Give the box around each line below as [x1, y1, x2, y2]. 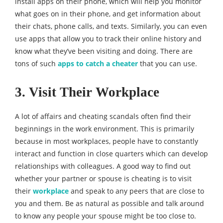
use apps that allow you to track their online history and [15, 34, 202, 43]
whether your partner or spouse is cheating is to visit [15, 174, 192, 183]
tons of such [15, 59, 58, 68]
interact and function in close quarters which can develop [15, 149, 208, 158]
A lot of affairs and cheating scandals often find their [15, 111, 191, 121]
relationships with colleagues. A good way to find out [15, 161, 191, 171]
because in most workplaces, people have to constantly [15, 136, 198, 146]
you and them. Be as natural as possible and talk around [15, 199, 204, 208]
